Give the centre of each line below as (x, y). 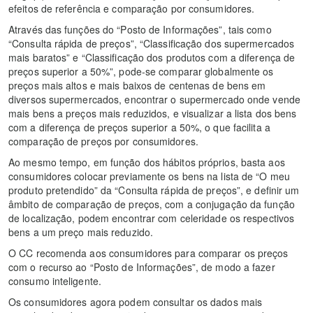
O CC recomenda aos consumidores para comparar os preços (148, 253)
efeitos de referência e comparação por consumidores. (132, 9)
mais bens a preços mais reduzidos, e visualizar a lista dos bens (153, 114)
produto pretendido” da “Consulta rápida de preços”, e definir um (154, 190)
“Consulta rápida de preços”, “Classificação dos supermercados (152, 44)
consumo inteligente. (55, 281)
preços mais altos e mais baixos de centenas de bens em (137, 86)
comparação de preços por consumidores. (103, 141)
